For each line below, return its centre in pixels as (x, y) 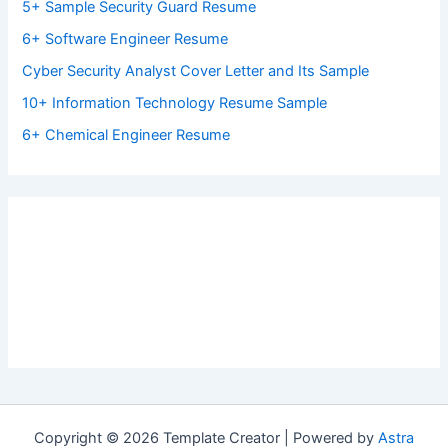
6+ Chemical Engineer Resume (126, 134)
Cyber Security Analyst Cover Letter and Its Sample (196, 70)
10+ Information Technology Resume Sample (175, 102)
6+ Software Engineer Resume (125, 38)
